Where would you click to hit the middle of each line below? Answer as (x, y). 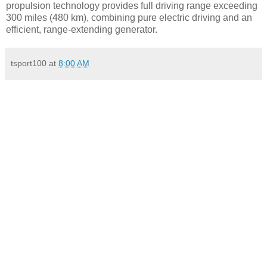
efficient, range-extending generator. (82, 29)
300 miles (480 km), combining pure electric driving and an (129, 17)
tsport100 (29, 63)
